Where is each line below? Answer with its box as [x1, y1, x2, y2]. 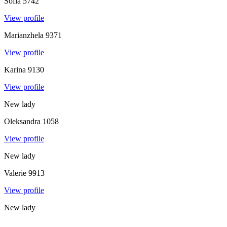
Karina [4, 65, 26, 74]
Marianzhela [4, 30, 44, 40]
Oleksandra [4, 117, 41, 126]
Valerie [4, 168, 26, 177]
